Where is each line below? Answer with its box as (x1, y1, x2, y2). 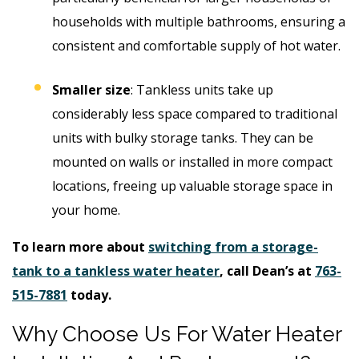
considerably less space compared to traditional (52, 104, 337, 123)
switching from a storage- (148, 237, 318, 256)
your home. (52, 200, 120, 219)
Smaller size (52, 80, 131, 99)
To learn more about (12, 237, 148, 256)
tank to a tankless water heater (12, 261, 220, 280)
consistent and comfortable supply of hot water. (52, 36, 341, 54)
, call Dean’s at (220, 261, 315, 280)
